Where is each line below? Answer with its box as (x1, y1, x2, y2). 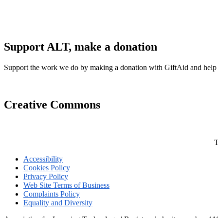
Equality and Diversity (23, 199, 92, 207)
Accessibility (23, 155, 63, 163)
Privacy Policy (23, 172, 68, 181)
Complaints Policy (23, 190, 80, 198)
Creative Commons (4, 98, 100, 111)
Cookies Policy (23, 163, 70, 172)
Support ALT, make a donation (4, 40, 157, 54)
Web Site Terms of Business (23, 181, 109, 189)
